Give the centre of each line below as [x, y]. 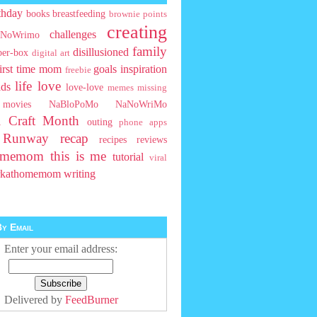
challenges [73, 35]
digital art [51, 53]
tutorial [128, 157]
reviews [152, 140]
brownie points [138, 15]
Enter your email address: [61, 249]
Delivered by [34, 300]
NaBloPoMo [73, 104]
